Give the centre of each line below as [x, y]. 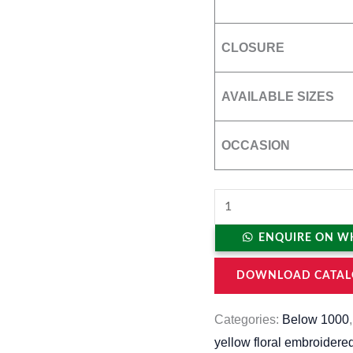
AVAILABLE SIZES [278, 97]
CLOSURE [253, 48]
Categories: [248, 320]
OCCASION [256, 146]
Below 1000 [316, 320]
